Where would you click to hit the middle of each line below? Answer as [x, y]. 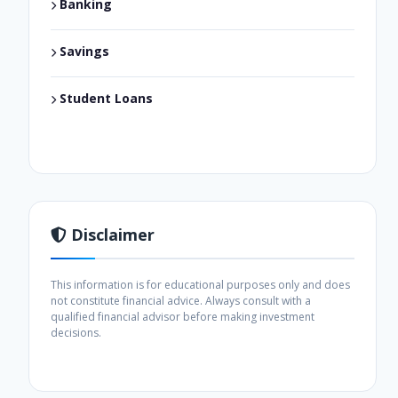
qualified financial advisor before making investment [183, 316]
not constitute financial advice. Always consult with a [181, 300]
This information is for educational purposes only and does [200, 284]
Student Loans [104, 98]
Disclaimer [111, 234]
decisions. [76, 332]
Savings [83, 51]
